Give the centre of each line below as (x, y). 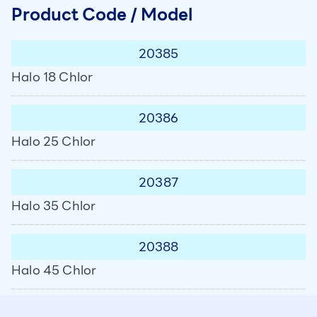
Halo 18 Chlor (52, 77)
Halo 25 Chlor (54, 141)
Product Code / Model (102, 15)
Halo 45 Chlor (54, 270)
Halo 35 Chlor (54, 206)
